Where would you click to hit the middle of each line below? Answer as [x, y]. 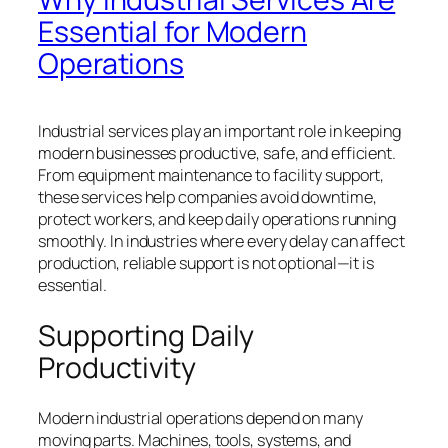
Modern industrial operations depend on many [200, 418]
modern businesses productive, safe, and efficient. [217, 153]
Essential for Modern [172, 32]
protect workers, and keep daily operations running [217, 219]
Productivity [117, 367]
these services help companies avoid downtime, [207, 197]
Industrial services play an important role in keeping [219, 131]
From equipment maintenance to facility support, [211, 175]
